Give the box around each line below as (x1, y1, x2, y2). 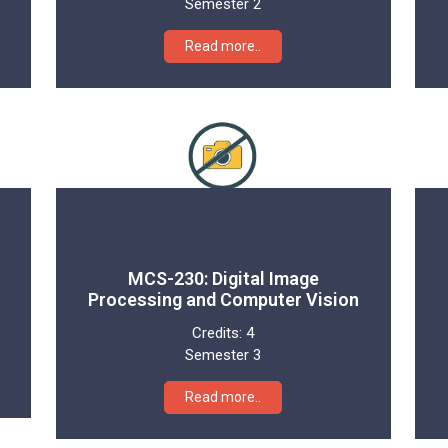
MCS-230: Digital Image (127, 267, 319, 289)
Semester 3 (185, 345, 262, 364)
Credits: (192, 323, 247, 342)
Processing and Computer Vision (87, 288, 359, 310)
